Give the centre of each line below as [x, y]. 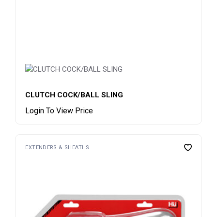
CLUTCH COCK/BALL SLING [74, 95]
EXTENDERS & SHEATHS [57, 147]
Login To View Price [59, 110]
